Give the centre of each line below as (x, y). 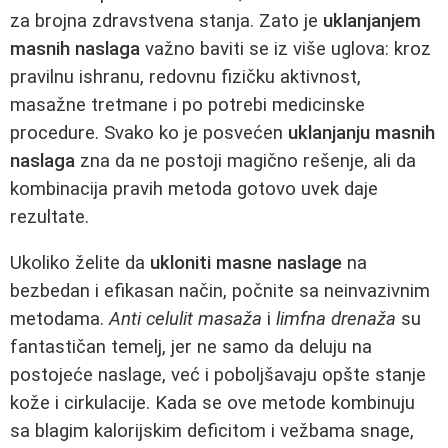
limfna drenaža (336, 319)
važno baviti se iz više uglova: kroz (285, 48)
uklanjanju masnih (361, 132)
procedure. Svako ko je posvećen (149, 132)
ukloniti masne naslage (246, 263)
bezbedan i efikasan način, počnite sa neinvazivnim (220, 291)
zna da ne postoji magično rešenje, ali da (245, 160)
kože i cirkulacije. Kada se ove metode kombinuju (212, 403)
